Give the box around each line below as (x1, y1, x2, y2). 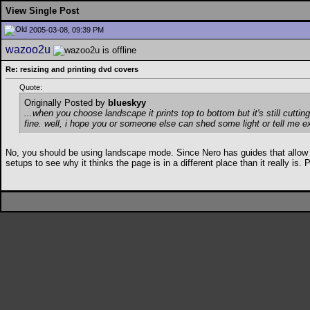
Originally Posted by (24, 98, 108, 109)
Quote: (19, 83, 42, 92)
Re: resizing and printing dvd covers (6, 65, 138, 73)
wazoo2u (6, 44, 51, 55)
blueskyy (108, 98, 146, 109)
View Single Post (6, 6, 79, 16)
